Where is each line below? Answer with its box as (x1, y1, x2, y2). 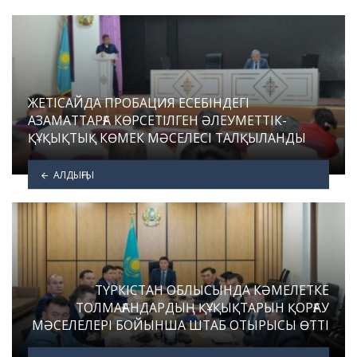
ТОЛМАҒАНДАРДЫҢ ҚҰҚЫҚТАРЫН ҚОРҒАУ (76, 298, 329, 316)
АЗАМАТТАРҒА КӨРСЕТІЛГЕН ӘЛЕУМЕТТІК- (28, 111, 287, 129)
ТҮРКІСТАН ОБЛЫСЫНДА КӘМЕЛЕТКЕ (95, 280, 329, 299)
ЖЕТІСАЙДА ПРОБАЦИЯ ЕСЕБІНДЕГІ (28, 93, 249, 112)
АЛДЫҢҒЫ (53, 167, 94, 182)
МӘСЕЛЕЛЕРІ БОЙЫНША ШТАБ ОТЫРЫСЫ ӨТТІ (32, 316, 329, 334)
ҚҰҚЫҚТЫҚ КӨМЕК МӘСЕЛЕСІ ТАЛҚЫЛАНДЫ (28, 128, 306, 147)
